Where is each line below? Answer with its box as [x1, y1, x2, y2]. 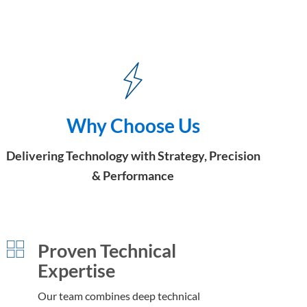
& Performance [92, 167, 174, 183]
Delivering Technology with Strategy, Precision [5, 147, 260, 163]
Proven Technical [38, 238, 176, 262]
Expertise [38, 258, 115, 282]
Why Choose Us [66, 113, 200, 137]
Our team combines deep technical [38, 288, 200, 302]
